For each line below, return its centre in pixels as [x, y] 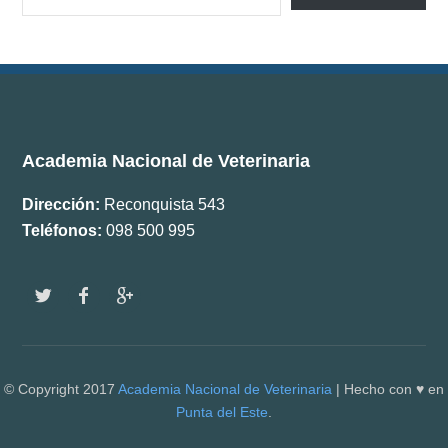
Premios [224, 124]
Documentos [248, 20]
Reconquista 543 [163, 204]
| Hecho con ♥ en [388, 388]
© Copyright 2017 [61, 388]
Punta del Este [222, 411]
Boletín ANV [245, 72]
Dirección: [61, 204]
